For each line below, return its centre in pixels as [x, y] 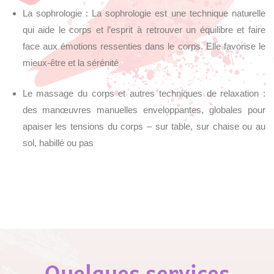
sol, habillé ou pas [58, 143]
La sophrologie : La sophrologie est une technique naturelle [144, 13]
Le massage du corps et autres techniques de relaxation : [144, 93]
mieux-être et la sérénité [70, 63]
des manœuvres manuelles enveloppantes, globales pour [144, 109]
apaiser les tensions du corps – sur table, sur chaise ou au [144, 126]
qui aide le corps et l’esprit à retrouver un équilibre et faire [144, 30]
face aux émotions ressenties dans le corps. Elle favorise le [144, 46]
